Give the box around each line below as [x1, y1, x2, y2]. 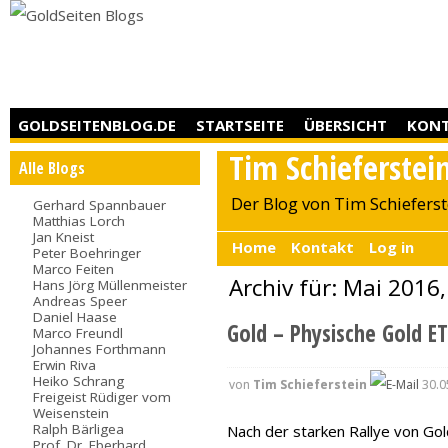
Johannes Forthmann [33, 339, 167, 358]
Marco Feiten [33, 259, 115, 278]
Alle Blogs [18, 157, 85, 180]
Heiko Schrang [33, 371, 125, 390]
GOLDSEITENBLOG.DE [18, 114, 177, 135]
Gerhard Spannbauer [33, 195, 167, 214]
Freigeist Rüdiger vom [33, 387, 172, 406]
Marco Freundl [33, 323, 124, 342]
